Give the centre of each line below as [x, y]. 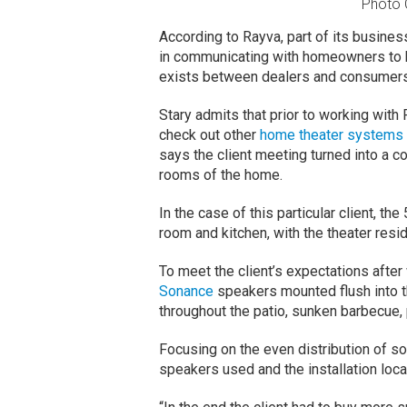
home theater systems [331, 135]
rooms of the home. [222, 175]
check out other [209, 135]
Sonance [186, 292]
